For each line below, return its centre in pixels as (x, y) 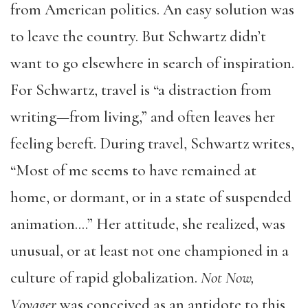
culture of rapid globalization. (106, 278)
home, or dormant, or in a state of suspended (151, 197)
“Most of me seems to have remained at (133, 170)
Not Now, (228, 278)
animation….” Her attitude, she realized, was (148, 224)
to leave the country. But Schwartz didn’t (138, 36)
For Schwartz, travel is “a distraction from (141, 90)
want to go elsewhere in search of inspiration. (152, 63)
